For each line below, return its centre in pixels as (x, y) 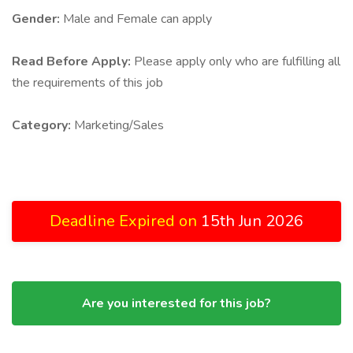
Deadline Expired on (125, 221)
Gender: (37, 19)
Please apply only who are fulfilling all (237, 61)
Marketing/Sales (119, 125)
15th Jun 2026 (252, 221)
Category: (43, 125)
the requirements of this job (87, 83)
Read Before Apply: (73, 61)
